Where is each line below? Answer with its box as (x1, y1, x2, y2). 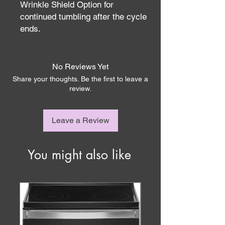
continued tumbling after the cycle (20, 12, 147, 22)
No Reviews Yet (52, 62, 108, 71)
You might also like (28, 147, 131, 163)
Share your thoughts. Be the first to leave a (13, 75, 148, 83)
